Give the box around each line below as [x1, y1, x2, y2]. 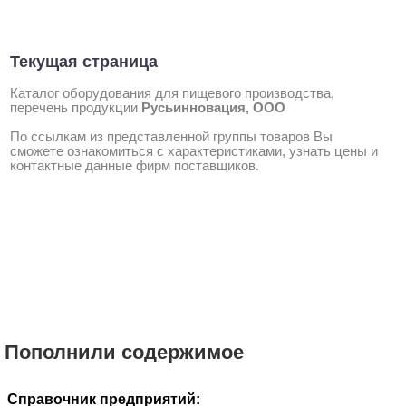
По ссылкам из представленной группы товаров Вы [10, 129, 333, 144]
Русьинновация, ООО [141, 100, 285, 115]
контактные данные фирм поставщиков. [10, 158, 259, 173]
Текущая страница [10, 52, 158, 71]
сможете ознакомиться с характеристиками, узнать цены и [10, 143, 378, 159]
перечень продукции [10, 100, 141, 115]
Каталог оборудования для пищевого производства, [10, 85, 334, 101]
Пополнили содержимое [5, 341, 244, 363]
